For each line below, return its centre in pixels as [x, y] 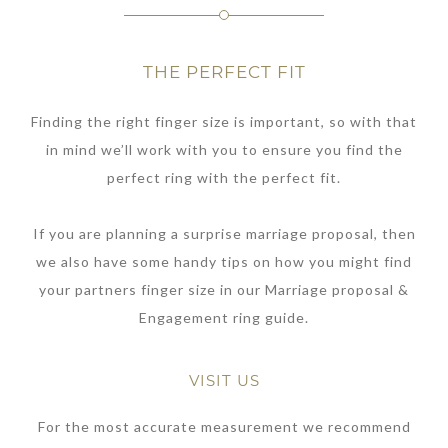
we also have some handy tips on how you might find [224, 262]
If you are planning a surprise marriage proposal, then [224, 234]
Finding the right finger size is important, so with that [224, 122]
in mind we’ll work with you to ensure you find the [224, 150]
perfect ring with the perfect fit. [224, 178]
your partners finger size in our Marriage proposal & [224, 290]
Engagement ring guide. [224, 318]
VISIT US [224, 381]
